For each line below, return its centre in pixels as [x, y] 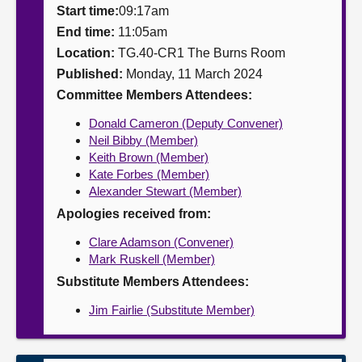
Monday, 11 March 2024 [194, 74]
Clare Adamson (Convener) [161, 242]
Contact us [50, 76]
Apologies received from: [134, 214]
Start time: [88, 11]
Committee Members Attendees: [154, 95]
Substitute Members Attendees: [153, 282]
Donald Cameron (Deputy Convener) [186, 123]
